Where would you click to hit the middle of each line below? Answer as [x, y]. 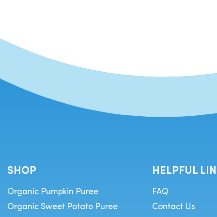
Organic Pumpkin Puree [53, 191]
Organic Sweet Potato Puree [62, 206]
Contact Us [173, 206]
